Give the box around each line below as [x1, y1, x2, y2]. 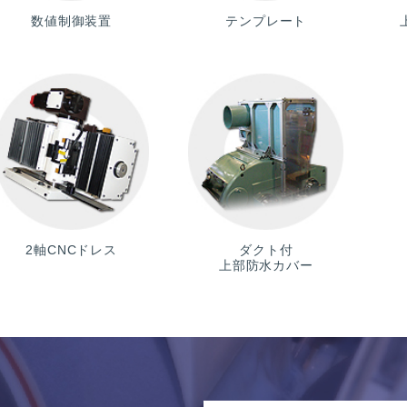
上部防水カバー [218, 257, 313, 273]
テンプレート [225, 14, 307, 29]
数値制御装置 [31, 14, 112, 29]
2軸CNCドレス [25, 242, 117, 257]
